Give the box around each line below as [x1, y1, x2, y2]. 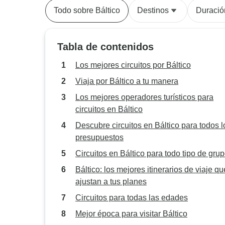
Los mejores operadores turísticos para [75, 93, 213, 101]
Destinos [137, 6, 169, 15]
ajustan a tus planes [75, 177, 147, 186]
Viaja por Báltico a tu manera [75, 77, 178, 85]
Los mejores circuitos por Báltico [75, 61, 191, 69]
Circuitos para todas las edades [75, 193, 188, 202]
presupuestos [75, 133, 124, 142]
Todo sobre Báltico [54, 6, 120, 15]
